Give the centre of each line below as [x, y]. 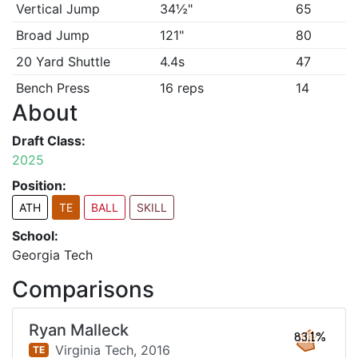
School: [35, 236]
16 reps [181, 88]
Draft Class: [49, 141]
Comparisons [83, 289]
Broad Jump [52, 35]
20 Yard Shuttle [63, 62]
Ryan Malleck [79, 330]
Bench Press [52, 88]
